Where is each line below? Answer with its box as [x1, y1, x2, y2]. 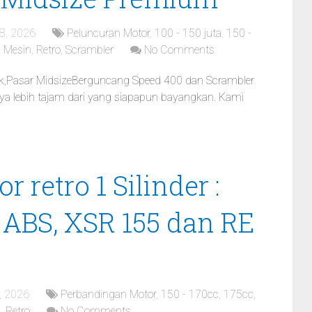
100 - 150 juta [155, 26, 221, 40]
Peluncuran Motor [67, 26, 150, 40]
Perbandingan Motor [61, 288, 156, 301]
